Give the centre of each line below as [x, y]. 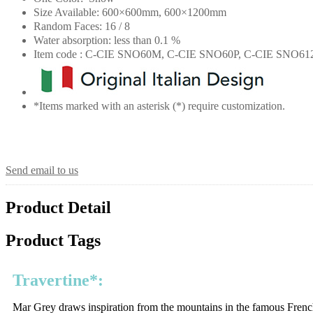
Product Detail [58, 208]
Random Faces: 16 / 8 [82, 26]
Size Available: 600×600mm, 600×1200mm [130, 12]
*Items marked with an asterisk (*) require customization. [159, 105]
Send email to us [42, 170]
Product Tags [53, 241]
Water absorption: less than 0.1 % [107, 40]
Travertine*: [58, 281]
